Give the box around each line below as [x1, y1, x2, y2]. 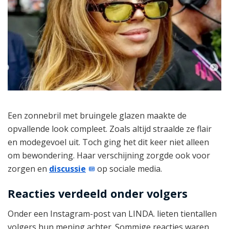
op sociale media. [95, 163, 163, 174]
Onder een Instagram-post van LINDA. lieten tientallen [8, 208, 217, 219]
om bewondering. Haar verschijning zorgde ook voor [8, 149, 210, 161]
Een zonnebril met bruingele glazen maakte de [8, 109, 187, 121]
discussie [49, 163, 86, 174]
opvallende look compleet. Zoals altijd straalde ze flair [8, 123, 212, 134]
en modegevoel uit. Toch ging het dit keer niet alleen [8, 136, 209, 148]
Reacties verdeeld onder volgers [8, 186, 188, 201]
